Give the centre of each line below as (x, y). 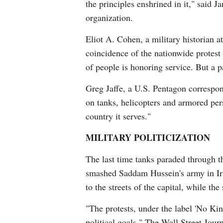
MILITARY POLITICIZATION (148, 138)
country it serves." (118, 116)
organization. (109, 18)
